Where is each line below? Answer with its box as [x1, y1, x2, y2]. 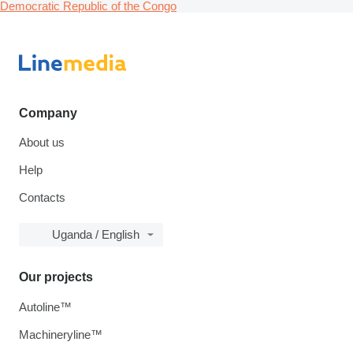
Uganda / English [52, 228, 139, 242]
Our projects [19, 270, 93, 284]
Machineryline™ [19, 328, 102, 342]
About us [19, 136, 65, 150]
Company [19, 106, 77, 121]
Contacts [19, 191, 65, 205]
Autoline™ [19, 300, 72, 314]
